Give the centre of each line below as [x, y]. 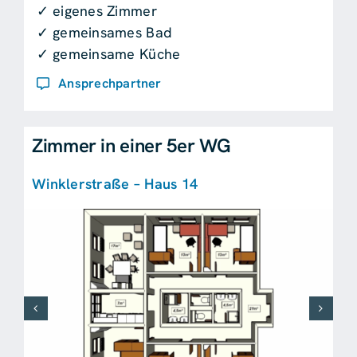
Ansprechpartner [110, 84]
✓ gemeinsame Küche [108, 53]
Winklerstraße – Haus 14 [115, 184]
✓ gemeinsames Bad [104, 32]
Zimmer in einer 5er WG [131, 146]
